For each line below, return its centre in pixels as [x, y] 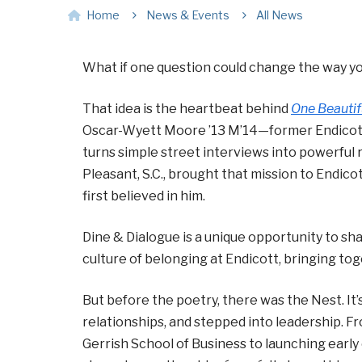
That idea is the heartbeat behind [187, 109]
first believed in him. [144, 196]
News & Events [188, 15]
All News [280, 15]
